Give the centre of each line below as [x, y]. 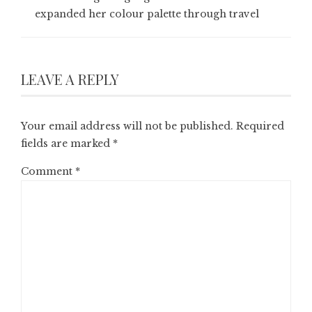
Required [260, 126]
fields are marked [67, 143]
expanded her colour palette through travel [147, 14]
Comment [48, 171]
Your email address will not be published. [127, 126]
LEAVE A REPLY [70, 79]
